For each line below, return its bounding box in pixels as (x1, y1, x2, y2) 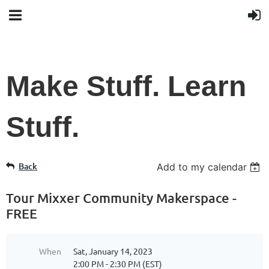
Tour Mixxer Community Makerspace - (6, 190, 237, 206)
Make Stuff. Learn (6, 70, 246, 102)
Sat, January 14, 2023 (73, 246, 153, 256)
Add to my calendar (157, 161, 247, 173)
